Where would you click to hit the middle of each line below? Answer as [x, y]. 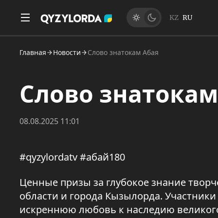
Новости [67, 52]
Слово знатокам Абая [123, 52]
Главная [33, 52]
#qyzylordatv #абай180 [72, 157]
